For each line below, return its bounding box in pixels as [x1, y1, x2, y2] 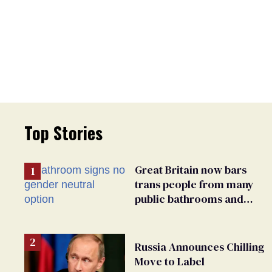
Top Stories [24, 120, 103, 145]
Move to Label [135, 254, 205, 270]
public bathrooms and [135, 191, 243, 206]
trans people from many [135, 176, 254, 192]
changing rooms [135, 205, 216, 221]
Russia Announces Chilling [135, 239, 264, 255]
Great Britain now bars [135, 161, 246, 177]
